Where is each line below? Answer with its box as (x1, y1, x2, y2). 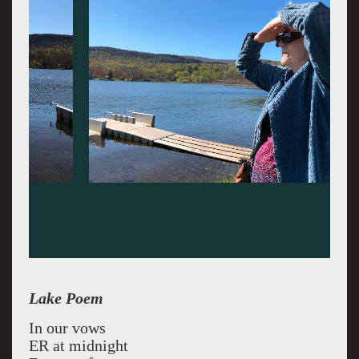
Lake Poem (28, 289, 103, 307)
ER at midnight (28, 337, 128, 354)
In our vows (28, 319, 106, 337)
